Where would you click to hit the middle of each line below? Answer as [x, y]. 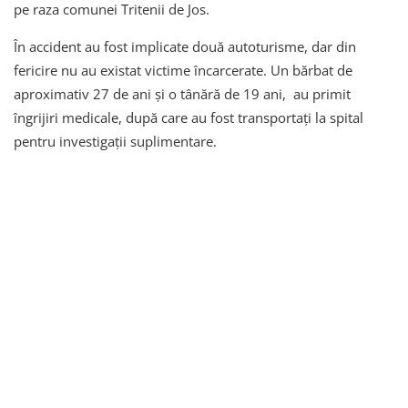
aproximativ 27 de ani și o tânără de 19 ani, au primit [182, 93]
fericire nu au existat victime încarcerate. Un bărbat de [183, 70]
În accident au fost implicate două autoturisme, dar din [185, 46]
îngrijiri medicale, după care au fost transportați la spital [189, 117]
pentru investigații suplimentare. [117, 141]
